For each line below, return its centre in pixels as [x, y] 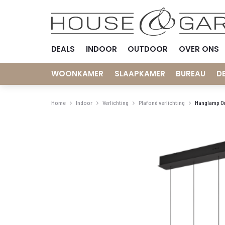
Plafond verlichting [162, 102]
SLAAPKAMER [140, 74]
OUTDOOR [148, 49]
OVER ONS [199, 49]
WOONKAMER [77, 74]
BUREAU [191, 74]
